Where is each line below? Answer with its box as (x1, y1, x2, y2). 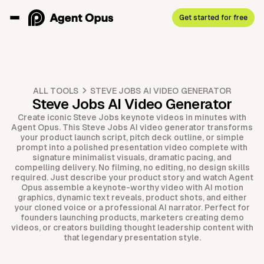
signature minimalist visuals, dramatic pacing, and (32, 153, 232, 163)
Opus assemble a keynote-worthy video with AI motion (21, 183, 243, 193)
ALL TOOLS (32, 85, 79, 95)
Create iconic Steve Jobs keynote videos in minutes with (18, 113, 246, 123)
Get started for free (179, 13, 247, 22)
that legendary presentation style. (63, 233, 201, 243)
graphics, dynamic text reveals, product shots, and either (17, 193, 247, 203)
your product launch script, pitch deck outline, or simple (20, 133, 244, 143)
